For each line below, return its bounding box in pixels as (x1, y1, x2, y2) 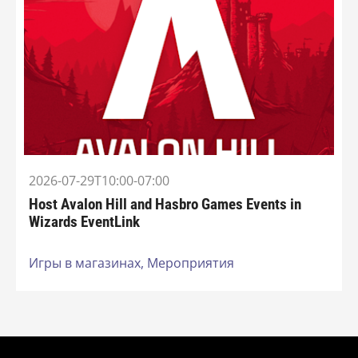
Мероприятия (147, 254, 234, 272)
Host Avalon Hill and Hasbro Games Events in (29, 195, 301, 213)
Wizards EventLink (29, 213, 140, 231)
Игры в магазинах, (29, 254, 147, 272)
